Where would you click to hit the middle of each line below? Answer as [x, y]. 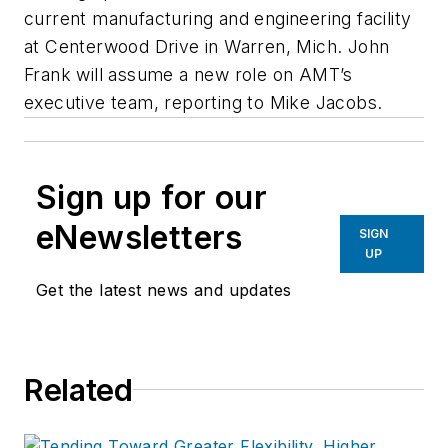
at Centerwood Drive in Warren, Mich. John [207, 46]
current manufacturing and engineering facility [218, 18]
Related [78, 389]
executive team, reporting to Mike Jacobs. [203, 102]
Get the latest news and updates [164, 289]
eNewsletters [139, 237]
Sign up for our [151, 197]
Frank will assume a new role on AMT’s [188, 74]
